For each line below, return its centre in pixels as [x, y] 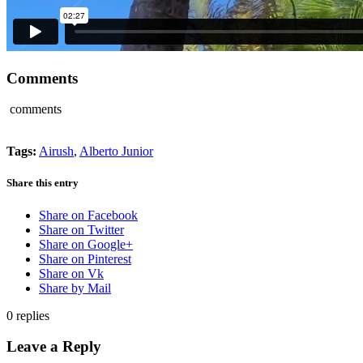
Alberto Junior [116, 152]
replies [33, 315]
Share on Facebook [88, 215]
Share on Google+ [86, 244]
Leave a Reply [54, 347]
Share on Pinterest [85, 258]
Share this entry [43, 183]
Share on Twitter [81, 229]
